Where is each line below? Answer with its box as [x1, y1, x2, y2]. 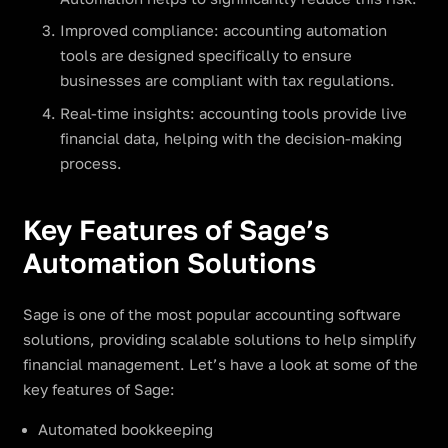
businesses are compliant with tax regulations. [60, 72, 395, 90]
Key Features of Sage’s [22, 213, 329, 247]
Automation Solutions [22, 246, 316, 280]
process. [60, 154, 122, 172]
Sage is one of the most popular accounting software [22, 305, 401, 323]
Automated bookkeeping [37, 420, 213, 438]
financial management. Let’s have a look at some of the [22, 355, 418, 373]
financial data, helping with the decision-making [60, 129, 402, 147]
